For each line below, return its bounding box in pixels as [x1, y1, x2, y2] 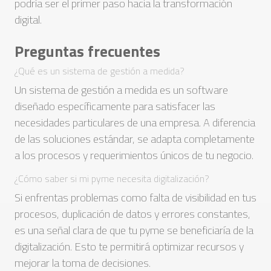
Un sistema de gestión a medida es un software [15, 82, 228, 98]
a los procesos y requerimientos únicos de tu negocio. [15, 147, 253, 163]
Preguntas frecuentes [15, 39, 160, 63]
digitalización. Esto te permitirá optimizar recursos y [15, 238, 244, 255]
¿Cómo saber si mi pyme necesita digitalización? [15, 171, 209, 186]
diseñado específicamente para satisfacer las [15, 98, 215, 114]
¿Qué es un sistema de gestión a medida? [15, 64, 184, 78]
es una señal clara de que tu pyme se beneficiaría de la [15, 222, 253, 238]
